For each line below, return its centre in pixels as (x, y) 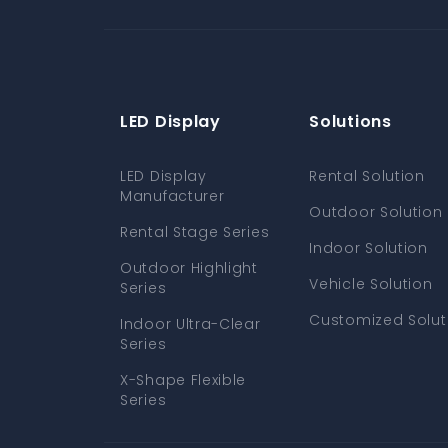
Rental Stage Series (195, 232)
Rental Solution (367, 176)
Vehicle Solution (371, 284)
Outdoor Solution (376, 212)
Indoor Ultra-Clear (190, 324)
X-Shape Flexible (183, 380)
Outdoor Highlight (189, 268)
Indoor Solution (368, 248)
